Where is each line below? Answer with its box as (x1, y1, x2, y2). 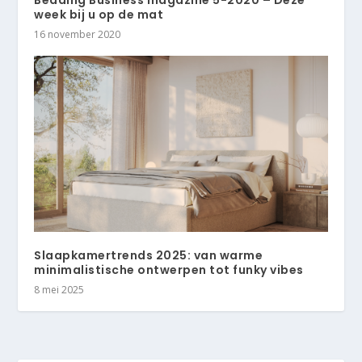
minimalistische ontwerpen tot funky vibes (34, 262, 304, 279)
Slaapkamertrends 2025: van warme (34, 247, 263, 264)
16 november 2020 (34, 27, 121, 42)
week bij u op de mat (34, 6, 164, 23)
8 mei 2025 (34, 283, 85, 297)
